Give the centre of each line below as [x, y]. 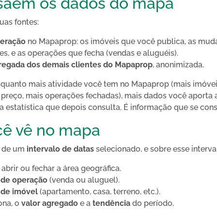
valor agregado [50, 203]
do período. [152, 203]
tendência [111, 203]
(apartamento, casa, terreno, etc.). [99, 192]
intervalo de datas [60, 149]
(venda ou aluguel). [84, 180]
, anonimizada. [178, 65]
